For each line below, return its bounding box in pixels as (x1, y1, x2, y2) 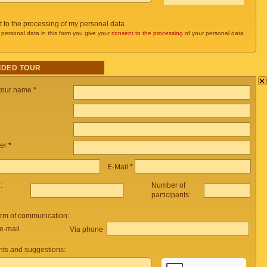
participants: (151, 191, 193, 199)
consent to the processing (111, 30, 183, 36)
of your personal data (183, 30, 244, 36)
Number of (151, 181, 185, 190)
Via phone (70, 225, 105, 234)
